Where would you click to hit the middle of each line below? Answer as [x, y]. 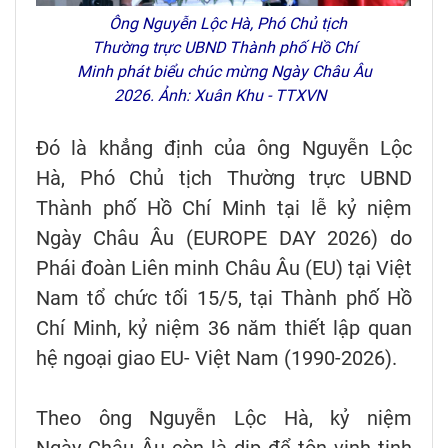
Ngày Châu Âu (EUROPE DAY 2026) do [224, 237]
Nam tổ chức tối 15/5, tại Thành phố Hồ [224, 297]
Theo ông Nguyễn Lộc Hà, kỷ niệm [224, 417]
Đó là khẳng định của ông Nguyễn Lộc [224, 147]
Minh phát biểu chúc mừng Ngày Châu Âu [224, 71]
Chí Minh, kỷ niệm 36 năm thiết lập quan [224, 327]
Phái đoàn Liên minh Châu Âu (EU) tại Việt [224, 267]
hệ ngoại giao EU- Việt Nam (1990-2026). [216, 357]
